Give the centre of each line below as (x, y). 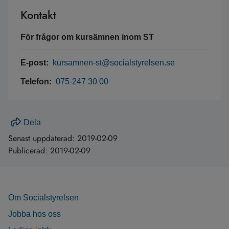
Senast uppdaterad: (43, 138)
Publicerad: (29, 151)
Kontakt (38, 15)
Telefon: (37, 82)
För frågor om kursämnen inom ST (87, 37)
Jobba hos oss (35, 214)
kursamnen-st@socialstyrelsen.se (114, 63)
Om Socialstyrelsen (43, 198)
